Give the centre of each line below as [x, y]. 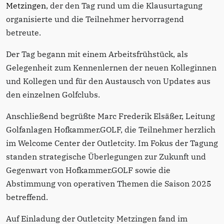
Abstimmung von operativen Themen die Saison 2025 [109, 184]
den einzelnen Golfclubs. [53, 95]
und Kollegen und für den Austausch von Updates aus [108, 81]
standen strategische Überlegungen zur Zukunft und [106, 157]
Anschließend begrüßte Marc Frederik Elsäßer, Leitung [110, 116]
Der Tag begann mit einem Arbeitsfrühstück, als [97, 54]
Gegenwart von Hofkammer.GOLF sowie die [88, 170]
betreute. [23, 33]
